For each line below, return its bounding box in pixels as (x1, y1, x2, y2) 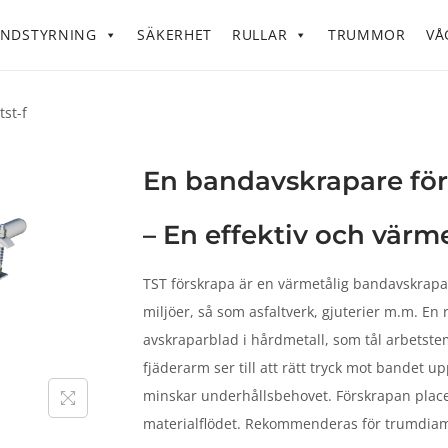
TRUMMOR (327, 25, 406, 44)
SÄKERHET (137, 25, 213, 44)
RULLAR (232, 25, 288, 44)
